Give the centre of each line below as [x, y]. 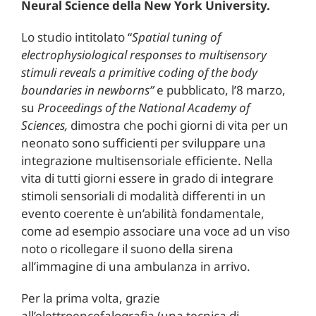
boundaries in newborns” [87, 90]
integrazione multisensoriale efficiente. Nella [147, 160]
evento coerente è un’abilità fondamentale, [142, 213]
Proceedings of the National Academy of [143, 107]
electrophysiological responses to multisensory [144, 54]
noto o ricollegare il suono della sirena [127, 248]
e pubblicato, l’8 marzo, [219, 90]
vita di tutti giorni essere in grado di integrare [147, 178]
